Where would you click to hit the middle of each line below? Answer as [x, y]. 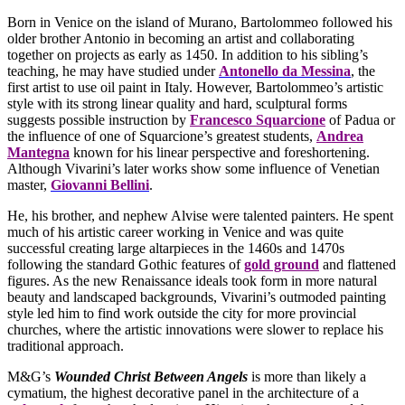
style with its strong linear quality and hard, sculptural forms [177, 104]
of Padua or [360, 120]
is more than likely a [307, 377]
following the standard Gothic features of [126, 265]
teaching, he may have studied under [113, 71]
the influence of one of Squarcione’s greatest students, [162, 137]
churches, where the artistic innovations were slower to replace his [195, 330]
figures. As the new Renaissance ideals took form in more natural [192, 281]
